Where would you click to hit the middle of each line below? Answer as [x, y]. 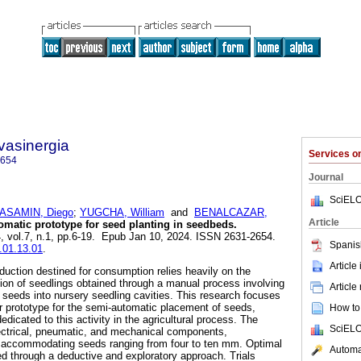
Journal [326, 177]
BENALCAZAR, [231, 213]
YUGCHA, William [122, 213]
